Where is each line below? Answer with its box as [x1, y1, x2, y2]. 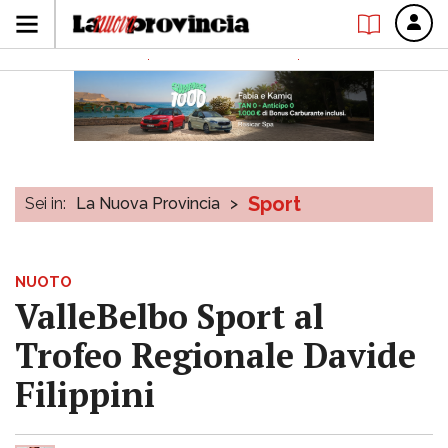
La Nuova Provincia [76, 194, 220, 213]
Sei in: [25, 194, 66, 213]
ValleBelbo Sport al [15, 294, 324, 339]
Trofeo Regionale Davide [15, 333, 416, 378]
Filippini [15, 372, 155, 417]
